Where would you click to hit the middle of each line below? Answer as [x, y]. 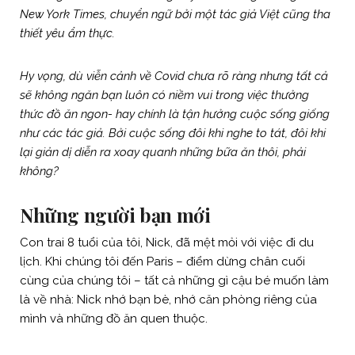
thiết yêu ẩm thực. [69, 33]
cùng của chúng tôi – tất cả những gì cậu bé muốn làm [174, 280]
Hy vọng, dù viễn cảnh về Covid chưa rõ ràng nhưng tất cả [174, 76]
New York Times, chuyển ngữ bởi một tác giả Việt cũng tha [175, 14]
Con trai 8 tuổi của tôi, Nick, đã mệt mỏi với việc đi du [167, 242]
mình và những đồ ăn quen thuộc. [114, 318]
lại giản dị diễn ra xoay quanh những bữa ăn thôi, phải [163, 152]
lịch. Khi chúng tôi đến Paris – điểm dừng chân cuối [162, 261]
